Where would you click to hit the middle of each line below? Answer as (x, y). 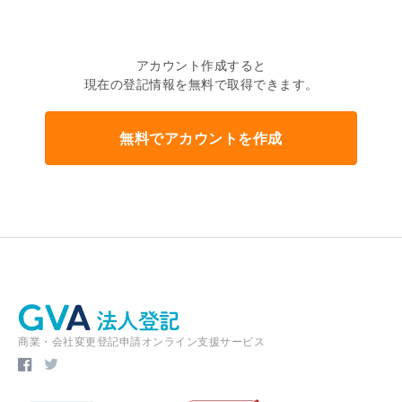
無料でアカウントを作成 (201, 137)
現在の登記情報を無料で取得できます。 (201, 83)
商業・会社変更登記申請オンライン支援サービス (141, 341)
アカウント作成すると (201, 65)
